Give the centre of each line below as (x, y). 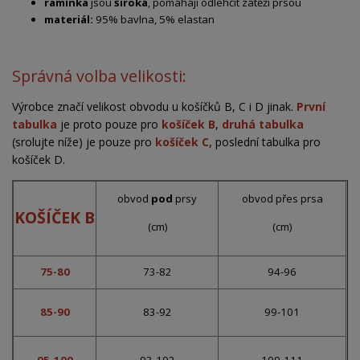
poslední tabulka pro (268, 142)
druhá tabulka (263, 125)
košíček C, (185, 142)
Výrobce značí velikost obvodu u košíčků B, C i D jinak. (154, 107)
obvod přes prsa (282, 199)
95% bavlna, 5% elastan (154, 20)
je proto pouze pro (109, 125)
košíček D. (39, 160)
